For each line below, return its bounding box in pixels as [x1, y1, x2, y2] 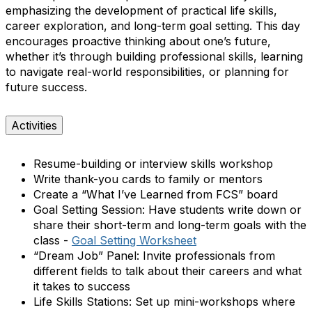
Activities [11, 118, 57, 132]
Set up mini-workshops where [135, 294, 295, 309]
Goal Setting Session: [33, 202, 145, 217]
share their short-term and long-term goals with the [33, 217, 306, 232]
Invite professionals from [143, 248, 275, 263]
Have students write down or [148, 202, 302, 217]
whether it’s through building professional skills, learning [6, 49, 303, 63]
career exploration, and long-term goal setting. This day [6, 18, 300, 33]
